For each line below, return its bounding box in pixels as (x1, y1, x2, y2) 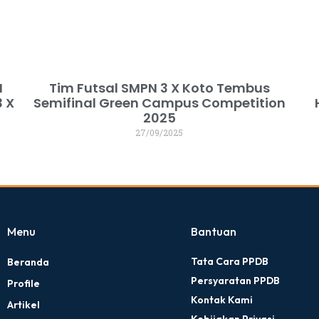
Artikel (7, 298, 40, 312)
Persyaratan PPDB (190, 274, 280, 288)
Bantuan (190, 224, 236, 239)
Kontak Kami (190, 293, 253, 307)
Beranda (7, 256, 49, 269)
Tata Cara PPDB (190, 255, 268, 268)
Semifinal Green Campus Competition (33, 94, 286, 113)
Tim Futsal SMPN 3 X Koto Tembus (48, 79, 270, 98)
